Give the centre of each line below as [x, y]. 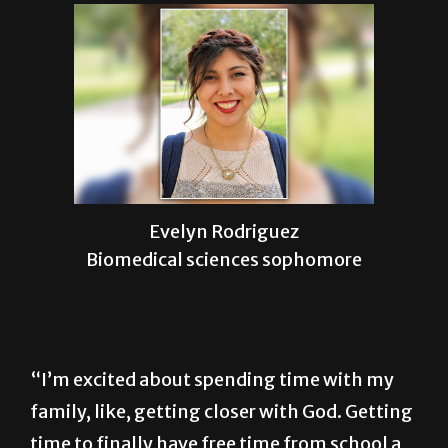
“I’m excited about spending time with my [212, 379]
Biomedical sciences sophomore [224, 260]
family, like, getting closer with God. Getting [221, 411]
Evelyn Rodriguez [224, 232]
